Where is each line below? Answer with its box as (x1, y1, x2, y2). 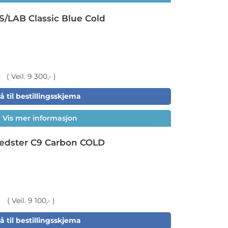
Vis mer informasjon (3, 113, 77, 123)
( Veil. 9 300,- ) (6, 72, 56, 81)
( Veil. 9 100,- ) (7, 196, 55, 205)
